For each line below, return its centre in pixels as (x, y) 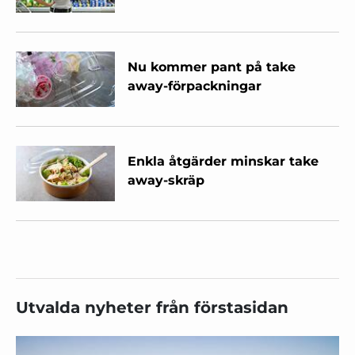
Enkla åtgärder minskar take (223, 161)
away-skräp (166, 180)
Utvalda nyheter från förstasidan (152, 307)
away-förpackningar (195, 86)
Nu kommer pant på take (212, 67)
